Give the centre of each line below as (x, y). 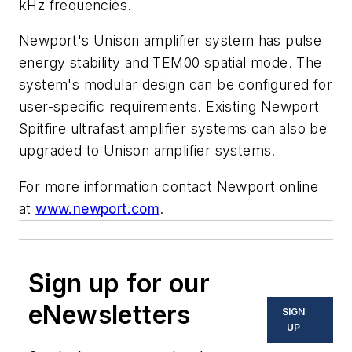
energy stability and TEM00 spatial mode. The (170, 63)
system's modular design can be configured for (176, 85)
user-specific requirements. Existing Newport (169, 107)
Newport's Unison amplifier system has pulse (170, 41)
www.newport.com (98, 208)
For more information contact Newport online (169, 186)
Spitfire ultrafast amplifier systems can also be (173, 129)
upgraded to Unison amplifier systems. (147, 151)
